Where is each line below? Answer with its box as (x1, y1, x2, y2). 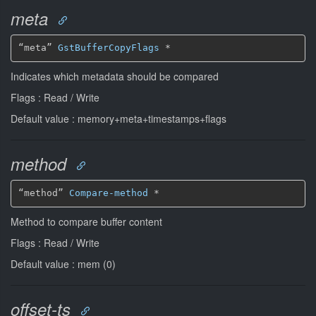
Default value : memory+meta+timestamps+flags (11, 111, 226, 126)
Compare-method (68, 188, 148, 198)
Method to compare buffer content (11, 214, 162, 229)
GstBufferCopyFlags (57, 42, 159, 53)
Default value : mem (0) (11, 256, 116, 271)
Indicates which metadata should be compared (11, 68, 219, 83)
